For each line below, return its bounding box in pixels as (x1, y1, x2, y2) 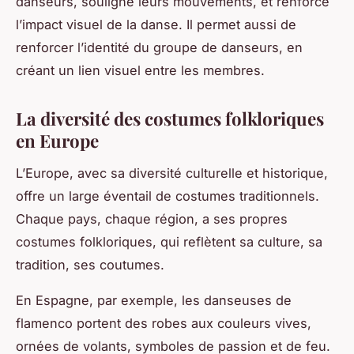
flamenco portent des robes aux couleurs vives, (16, 315, 311, 331)
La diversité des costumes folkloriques (16, 107, 324, 131)
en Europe (16, 129, 99, 153)
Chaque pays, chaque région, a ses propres (16, 211, 288, 227)
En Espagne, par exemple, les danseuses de (16, 292, 292, 308)
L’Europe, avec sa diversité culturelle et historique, (16, 165, 328, 181)
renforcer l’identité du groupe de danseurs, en (16, 40, 303, 56)
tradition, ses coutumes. (16, 257, 164, 273)
